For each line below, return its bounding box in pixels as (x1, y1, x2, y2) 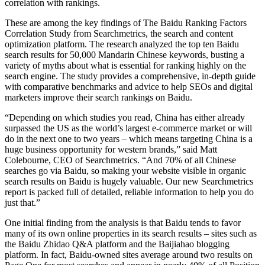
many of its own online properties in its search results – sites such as (5, 228, 257, 238)
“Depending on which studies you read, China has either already (5, 112, 245, 122)
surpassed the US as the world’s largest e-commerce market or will (5, 122, 252, 133)
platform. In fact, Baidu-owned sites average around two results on (5, 249, 253, 260)
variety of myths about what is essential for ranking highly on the (5, 60, 246, 70)
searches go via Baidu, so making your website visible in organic (5, 165, 246, 176)
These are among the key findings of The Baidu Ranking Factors (5, 17, 247, 28)
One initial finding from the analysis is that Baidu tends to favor (5, 217, 241, 228)
